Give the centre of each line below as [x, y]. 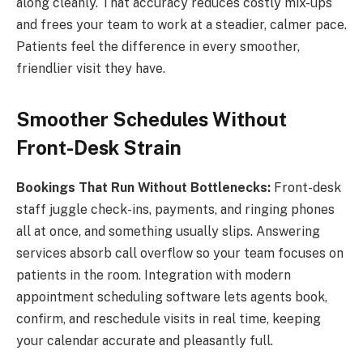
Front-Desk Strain [99, 148]
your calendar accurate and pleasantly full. [145, 341]
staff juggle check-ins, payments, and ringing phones [175, 210]
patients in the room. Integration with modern [154, 275]
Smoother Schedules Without [152, 120]
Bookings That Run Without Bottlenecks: [143, 188]
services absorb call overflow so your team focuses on [180, 254]
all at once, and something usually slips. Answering [168, 232]
